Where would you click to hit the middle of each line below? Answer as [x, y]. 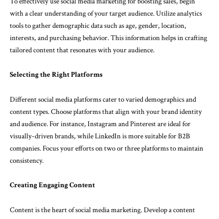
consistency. [27, 160]
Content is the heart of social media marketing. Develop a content [102, 210]
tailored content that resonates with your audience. [82, 50]
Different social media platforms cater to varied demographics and [103, 99]
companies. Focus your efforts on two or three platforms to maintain [107, 148]
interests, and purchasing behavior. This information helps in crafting [109, 38]
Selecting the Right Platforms [56, 75]
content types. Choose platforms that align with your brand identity [106, 111]
